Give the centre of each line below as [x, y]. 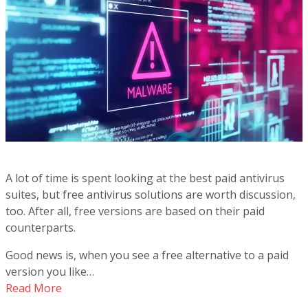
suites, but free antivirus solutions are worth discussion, [151, 195]
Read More [34, 288]
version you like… [50, 272]
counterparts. [41, 228]
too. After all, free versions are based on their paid [135, 211]
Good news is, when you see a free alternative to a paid [147, 255]
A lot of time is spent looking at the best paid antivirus [145, 178]
